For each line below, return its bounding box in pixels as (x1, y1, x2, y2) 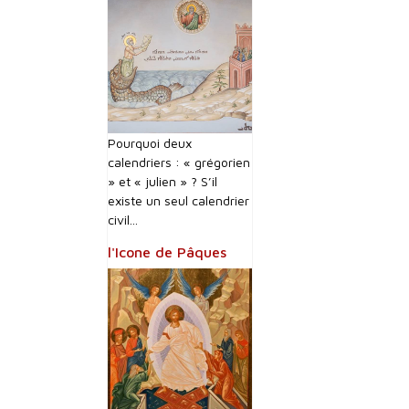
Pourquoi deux (108, 135, 192, 151)
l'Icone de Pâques (108, 244, 226, 260)
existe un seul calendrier (108, 193, 249, 208)
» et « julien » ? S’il (108, 173, 217, 189)
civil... (108, 212, 138, 227)
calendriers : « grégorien (108, 154, 250, 170)
